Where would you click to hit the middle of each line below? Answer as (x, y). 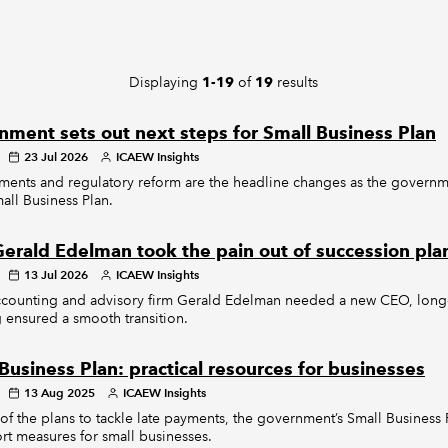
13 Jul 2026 (55, 274)
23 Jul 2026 (55, 156)
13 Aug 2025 (59, 392)
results (296, 82)
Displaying (166, 82)
